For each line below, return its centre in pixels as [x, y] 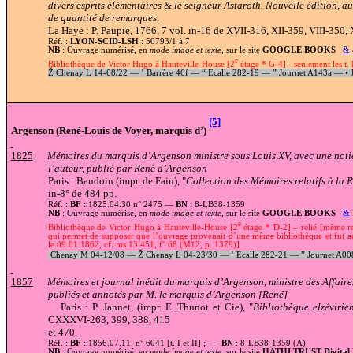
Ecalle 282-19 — [239, 73]
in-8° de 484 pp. [82, 193]
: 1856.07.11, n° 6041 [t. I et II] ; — [151, 344]
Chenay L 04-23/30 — [187, 255]
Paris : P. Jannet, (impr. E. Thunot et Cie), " [132, 307]
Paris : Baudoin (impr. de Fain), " [117, 180]
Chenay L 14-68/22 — [97, 73]
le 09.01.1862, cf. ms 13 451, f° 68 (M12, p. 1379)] [143, 245]
